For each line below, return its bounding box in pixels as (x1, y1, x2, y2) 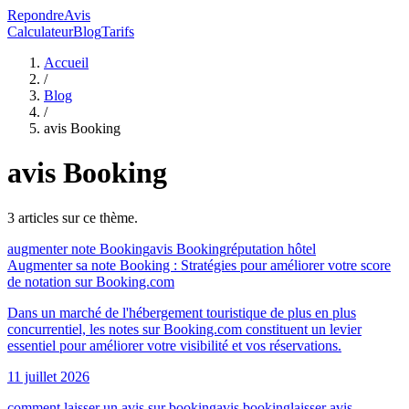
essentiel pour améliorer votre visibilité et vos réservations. (7, 337, 341, 353)
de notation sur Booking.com (7, 273, 174, 289)
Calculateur (7, 24, 73, 39)
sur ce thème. (58, 209, 138, 225)
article (15, 209, 53, 225)
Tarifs (101, 24, 134, 39)
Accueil (44, 55, 89, 70)
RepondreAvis (7, 7, 90, 23)
